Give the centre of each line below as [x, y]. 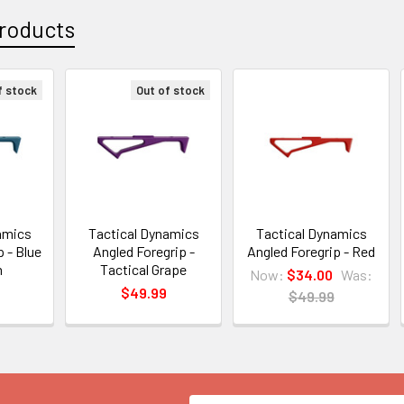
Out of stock [171, 90]
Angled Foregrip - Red [312, 251]
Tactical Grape [144, 269]
